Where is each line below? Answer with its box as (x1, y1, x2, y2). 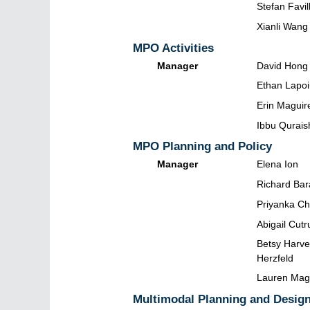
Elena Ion (257, 158, 298, 170)
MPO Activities (133, 41, 214, 55)
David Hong (257, 60, 308, 71)
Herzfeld (257, 252, 293, 264)
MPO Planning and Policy (133, 140, 272, 154)
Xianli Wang (257, 21, 308, 33)
